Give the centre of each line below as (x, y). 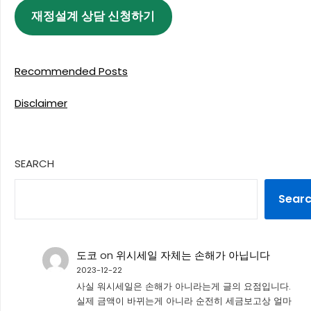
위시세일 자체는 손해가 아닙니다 (193, 255)
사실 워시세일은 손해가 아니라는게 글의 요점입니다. (183, 287)
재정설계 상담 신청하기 (93, 16)
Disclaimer (41, 103)
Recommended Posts (71, 71)
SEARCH (34, 163)
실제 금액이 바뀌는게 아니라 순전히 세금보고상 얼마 (184, 301)
